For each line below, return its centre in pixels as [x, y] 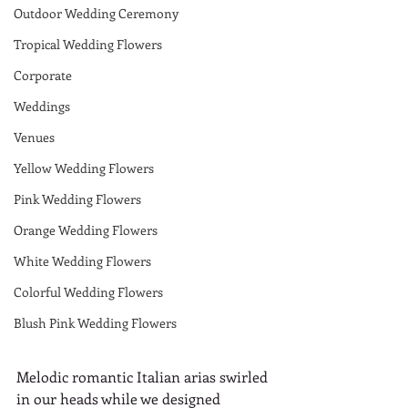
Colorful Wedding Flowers [88, 292]
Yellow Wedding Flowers [84, 168]
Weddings [42, 106]
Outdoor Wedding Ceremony [96, 13]
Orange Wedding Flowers [86, 230]
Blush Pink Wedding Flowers [95, 323]
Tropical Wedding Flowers [88, 44]
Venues [34, 137]
